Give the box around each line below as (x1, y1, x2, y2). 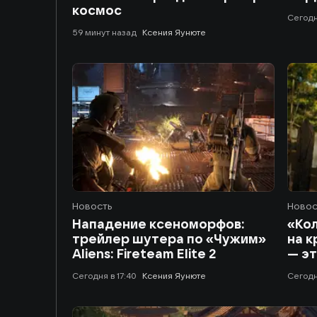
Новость (72, 200, 112, 212)
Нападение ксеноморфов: (72, 216, 245, 232)
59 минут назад (78, 27, 137, 38)
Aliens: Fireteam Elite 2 (72, 246, 216, 262)
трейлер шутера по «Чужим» (72, 231, 266, 247)
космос (72, 2, 122, 18)
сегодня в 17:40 (79, 270, 137, 281)
